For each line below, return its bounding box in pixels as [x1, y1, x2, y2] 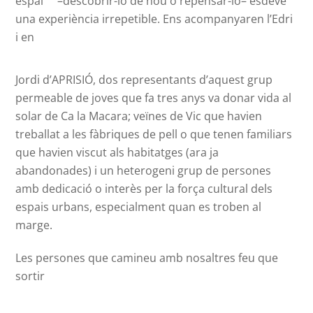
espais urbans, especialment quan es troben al [15, 199, 262, 215]
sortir [15, 268, 45, 284]
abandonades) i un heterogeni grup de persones [15, 163, 272, 179]
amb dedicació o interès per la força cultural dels [15, 181, 273, 197]
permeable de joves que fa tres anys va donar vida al [15, 90, 292, 106]
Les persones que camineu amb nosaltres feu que [15, 250, 279, 266]
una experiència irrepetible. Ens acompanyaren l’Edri [15, 11, 293, 27]
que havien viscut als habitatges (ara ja [15, 145, 219, 161]
